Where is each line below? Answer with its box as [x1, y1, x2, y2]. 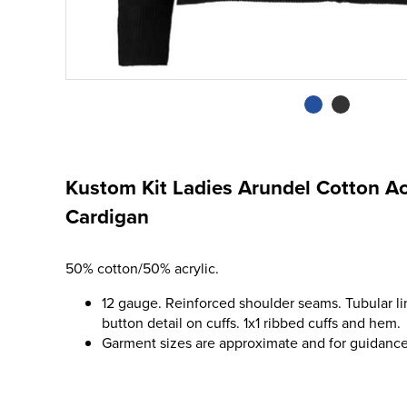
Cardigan [65, 202, 149, 231]
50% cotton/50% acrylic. [65, 258, 219, 278]
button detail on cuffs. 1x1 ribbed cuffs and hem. [102, 313, 401, 333]
